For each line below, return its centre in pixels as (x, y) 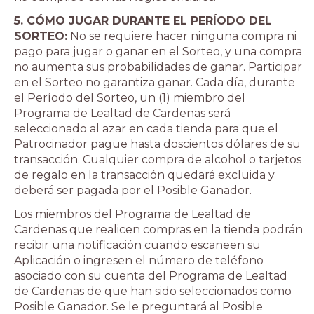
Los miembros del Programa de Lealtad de (132, 214)
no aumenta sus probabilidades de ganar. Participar (158, 67)
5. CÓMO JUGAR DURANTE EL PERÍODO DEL (143, 21)
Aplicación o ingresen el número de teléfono (139, 260)
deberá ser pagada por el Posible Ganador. (133, 190)
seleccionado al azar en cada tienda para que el (146, 129)
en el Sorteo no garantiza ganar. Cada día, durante (155, 82)
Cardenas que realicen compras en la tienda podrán (158, 230)
